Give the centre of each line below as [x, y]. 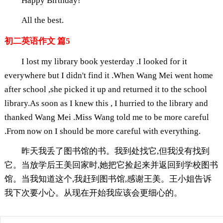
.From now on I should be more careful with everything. [102, 131]
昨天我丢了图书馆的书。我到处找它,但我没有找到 [115, 151]
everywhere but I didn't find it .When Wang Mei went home [109, 75]
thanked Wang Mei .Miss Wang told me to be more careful [107, 117]
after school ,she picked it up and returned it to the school [106, 89]
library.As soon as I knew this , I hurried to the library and [106, 103]
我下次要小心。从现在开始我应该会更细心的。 [93, 193]
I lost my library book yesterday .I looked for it [104, 61]
